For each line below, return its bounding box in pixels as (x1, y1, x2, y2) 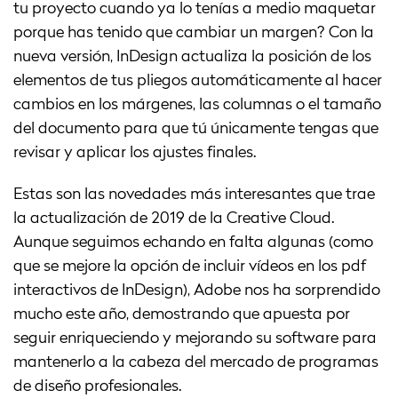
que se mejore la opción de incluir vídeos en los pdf (13, 258, 366, 275)
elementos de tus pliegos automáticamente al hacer (13, 72, 382, 89)
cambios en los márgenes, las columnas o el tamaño (13, 96, 381, 113)
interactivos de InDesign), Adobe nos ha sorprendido (13, 282, 380, 298)
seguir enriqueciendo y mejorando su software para (13, 330, 377, 346)
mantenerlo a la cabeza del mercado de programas (13, 354, 378, 370)
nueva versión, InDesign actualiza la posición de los (13, 48, 371, 65)
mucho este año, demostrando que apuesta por (13, 306, 350, 322)
